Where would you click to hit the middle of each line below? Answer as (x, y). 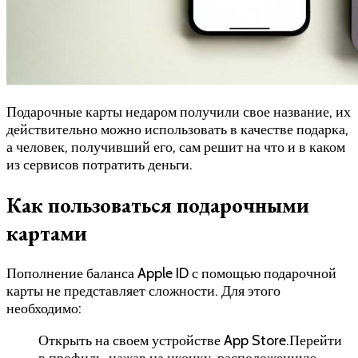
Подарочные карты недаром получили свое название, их (179, 111)
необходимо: (44, 309)
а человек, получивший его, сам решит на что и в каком (176, 147)
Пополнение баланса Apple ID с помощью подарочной (171, 274)
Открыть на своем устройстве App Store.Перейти (190, 341)
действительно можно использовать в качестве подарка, (177, 129)
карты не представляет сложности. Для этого (143, 291)
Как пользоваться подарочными (158, 205)
